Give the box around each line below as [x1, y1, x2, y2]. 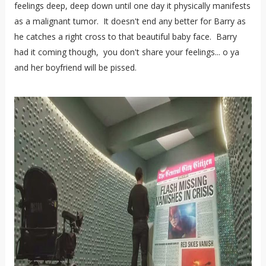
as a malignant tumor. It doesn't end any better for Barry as [14, 15, 246, 27]
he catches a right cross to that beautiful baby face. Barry [14, 30, 237, 42]
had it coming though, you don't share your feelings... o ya [14, 46, 239, 58]
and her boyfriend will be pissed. [14, 61, 139, 73]
